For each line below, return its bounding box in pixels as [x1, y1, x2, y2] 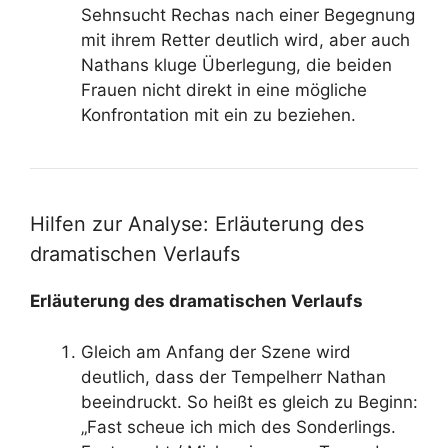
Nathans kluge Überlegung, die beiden [81, 55, 392, 75]
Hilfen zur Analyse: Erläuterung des [30, 212, 364, 236]
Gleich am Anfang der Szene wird [81, 341, 351, 362]
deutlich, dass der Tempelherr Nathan [81, 366, 386, 387]
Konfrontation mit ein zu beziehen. [81, 105, 356, 125]
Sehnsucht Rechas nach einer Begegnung [81, 5, 415, 25]
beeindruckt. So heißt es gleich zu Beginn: [81, 391, 418, 412]
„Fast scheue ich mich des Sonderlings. [81, 416, 396, 437]
